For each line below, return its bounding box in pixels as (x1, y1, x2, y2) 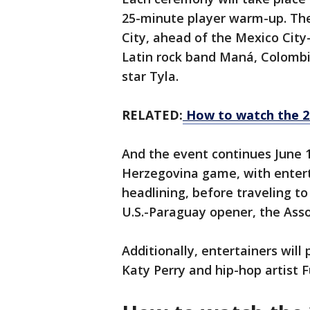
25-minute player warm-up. (122, 10, 286, 27)
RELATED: (122, 107, 183, 124)
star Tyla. (122, 68, 179, 85)
